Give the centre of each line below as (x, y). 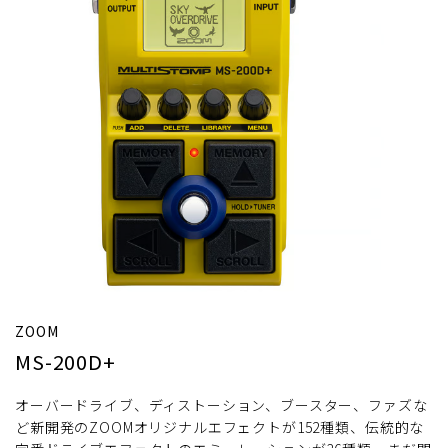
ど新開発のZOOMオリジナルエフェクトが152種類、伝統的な (220, 427)
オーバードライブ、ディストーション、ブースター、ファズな (221, 405)
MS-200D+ (65, 362)
